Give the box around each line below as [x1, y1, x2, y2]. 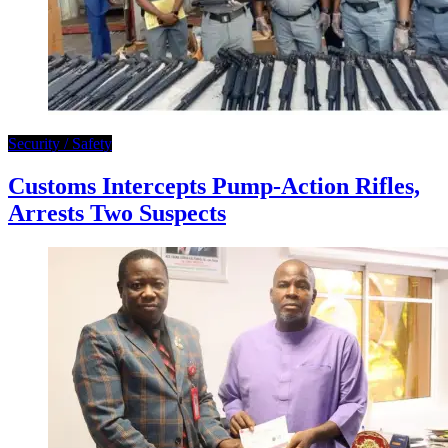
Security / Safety [8, 135, 112, 153]
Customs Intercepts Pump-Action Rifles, [8, 173, 420, 200]
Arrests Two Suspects [8, 200, 226, 227]
